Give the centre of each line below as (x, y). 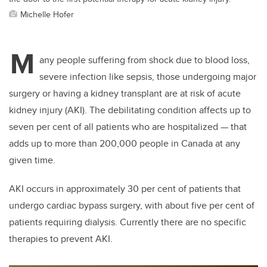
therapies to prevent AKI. (61, 239)
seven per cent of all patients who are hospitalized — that (128, 127)
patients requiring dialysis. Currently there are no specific (128, 222)
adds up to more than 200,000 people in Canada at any (125, 144)
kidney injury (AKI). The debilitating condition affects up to (130, 110)
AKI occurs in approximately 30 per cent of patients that (125, 189)
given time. (32, 160)
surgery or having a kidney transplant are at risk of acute (125, 94)
